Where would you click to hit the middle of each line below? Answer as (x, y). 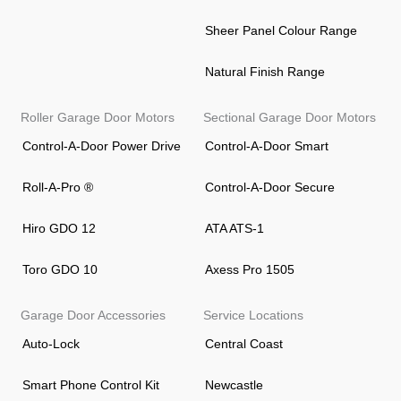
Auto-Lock (51, 344)
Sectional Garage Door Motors (289, 117)
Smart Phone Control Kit (90, 385)
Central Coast (243, 344)
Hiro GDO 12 (59, 228)
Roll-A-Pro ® (57, 187)
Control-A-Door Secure (269, 187)
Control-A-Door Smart (266, 146)
